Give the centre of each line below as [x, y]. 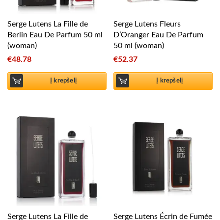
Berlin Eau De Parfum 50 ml [55, 35]
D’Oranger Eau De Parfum [159, 35]
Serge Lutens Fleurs [147, 24]
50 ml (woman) [139, 46]
